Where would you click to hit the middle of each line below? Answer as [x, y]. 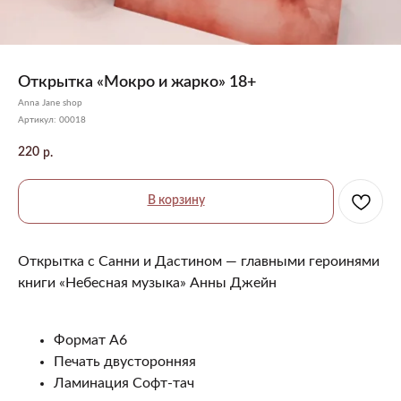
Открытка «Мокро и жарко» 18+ [137, 82]
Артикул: [38, 120]
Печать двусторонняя [125, 361]
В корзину [176, 200]
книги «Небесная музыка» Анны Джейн [147, 282]
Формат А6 [90, 340]
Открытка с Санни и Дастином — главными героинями [199, 261]
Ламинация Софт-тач [124, 383]
